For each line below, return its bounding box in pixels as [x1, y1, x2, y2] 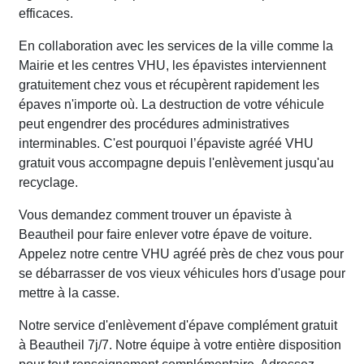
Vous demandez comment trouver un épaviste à [19, 208, 292, 223]
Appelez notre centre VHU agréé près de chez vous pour [19, 247, 344, 262]
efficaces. [19, 6, 73, 21]
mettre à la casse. [19, 286, 119, 301]
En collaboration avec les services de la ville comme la [19, 39, 333, 54]
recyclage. [19, 175, 78, 190]
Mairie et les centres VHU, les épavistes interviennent [19, 58, 326, 73]
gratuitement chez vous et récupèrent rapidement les [19, 78, 319, 93]
